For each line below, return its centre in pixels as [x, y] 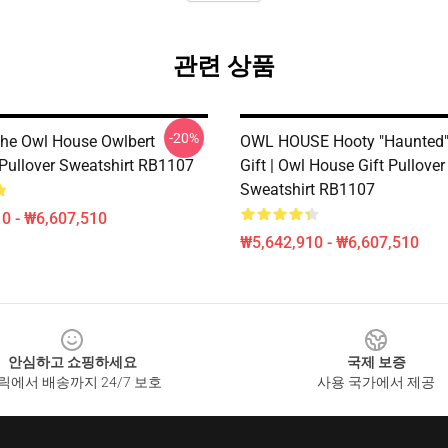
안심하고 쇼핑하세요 [72, 362]
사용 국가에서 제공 [376, 382]
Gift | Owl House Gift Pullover [342, 165]
